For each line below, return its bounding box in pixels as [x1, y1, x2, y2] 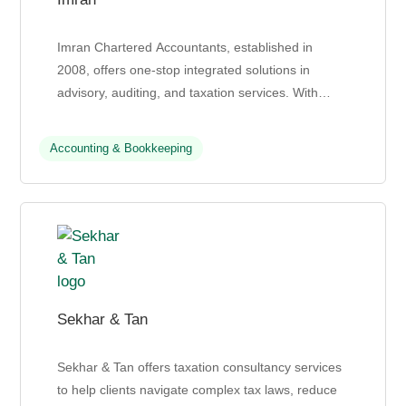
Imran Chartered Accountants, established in [57, 40, 314, 55]
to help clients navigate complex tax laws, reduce [57, 382, 338, 398]
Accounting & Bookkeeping [50, 141, 193, 156]
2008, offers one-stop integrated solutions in [57, 63, 311, 78]
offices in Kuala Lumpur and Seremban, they [57, 108, 314, 123]
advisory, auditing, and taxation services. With [57, 85, 319, 101]
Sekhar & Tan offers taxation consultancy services [57, 360, 343, 375]
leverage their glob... [57, 130, 176, 146]
